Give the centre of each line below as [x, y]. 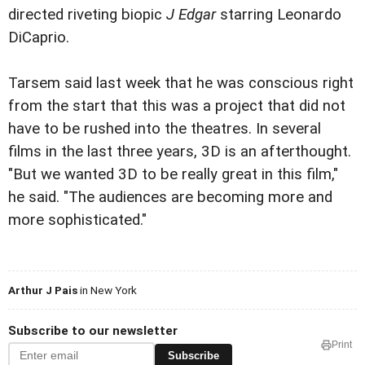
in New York [107, 290]
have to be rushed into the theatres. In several [165, 129]
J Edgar [193, 15]
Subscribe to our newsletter [93, 331]
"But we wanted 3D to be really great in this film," [173, 175]
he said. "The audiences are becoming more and [170, 198]
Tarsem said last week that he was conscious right [181, 84]
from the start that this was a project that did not [177, 106]
